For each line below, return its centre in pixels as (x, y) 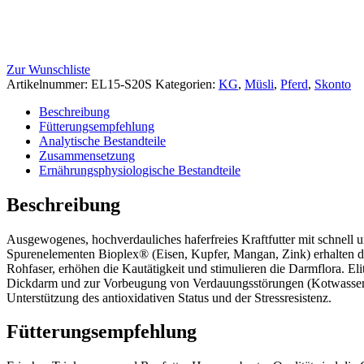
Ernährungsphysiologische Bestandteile (140, 170)
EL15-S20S (121, 84)
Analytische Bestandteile (102, 141)
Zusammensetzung (87, 155)
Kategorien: (187, 84)
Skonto (333, 84)
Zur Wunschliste (48, 69)
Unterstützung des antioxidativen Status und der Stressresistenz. (169, 297)
